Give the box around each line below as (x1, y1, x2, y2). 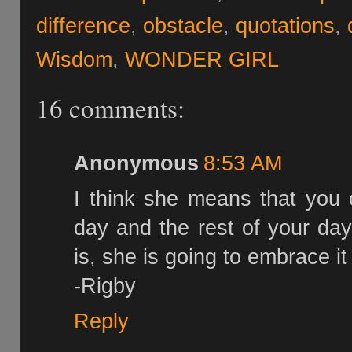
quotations (236, 13, 335, 38)
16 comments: (36, 90, 185, 126)
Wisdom (36, 47, 112, 72)
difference (36, 13, 130, 38)
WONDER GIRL (125, 47, 279, 72)
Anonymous (74, 150, 199, 175)
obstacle (143, 13, 223, 38)
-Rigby (74, 273, 136, 298)
